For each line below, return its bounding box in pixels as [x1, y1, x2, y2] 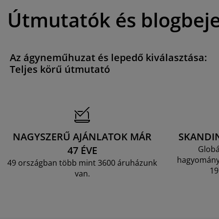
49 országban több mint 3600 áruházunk [7, 157, 157, 168]
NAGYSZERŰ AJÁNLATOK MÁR [13, 130, 152, 143]
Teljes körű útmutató [10, 62, 110, 76]
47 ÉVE [67, 143, 97, 157]
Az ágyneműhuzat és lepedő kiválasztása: [10, 50, 207, 64]
